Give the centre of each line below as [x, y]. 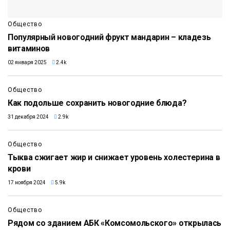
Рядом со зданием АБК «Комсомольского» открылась [114, 223]
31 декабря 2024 [28, 117]
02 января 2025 [27, 62]
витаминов [29, 48]
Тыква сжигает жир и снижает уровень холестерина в [114, 157]
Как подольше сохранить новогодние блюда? [97, 103]
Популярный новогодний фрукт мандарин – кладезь [109, 37]
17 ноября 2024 [27, 182]
